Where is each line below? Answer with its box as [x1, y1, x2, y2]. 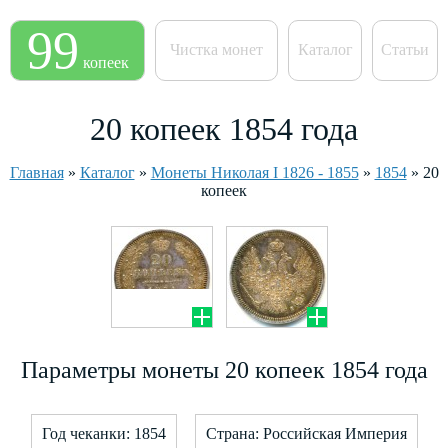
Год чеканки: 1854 [41, 424, 166, 442]
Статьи [381, 41, 429, 58]
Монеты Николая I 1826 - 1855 [150, 164, 359, 181]
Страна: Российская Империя [205, 424, 407, 442]
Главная [9, 164, 64, 181]
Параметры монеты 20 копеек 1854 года [20, 357, 428, 383]
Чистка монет [170, 41, 263, 58]
